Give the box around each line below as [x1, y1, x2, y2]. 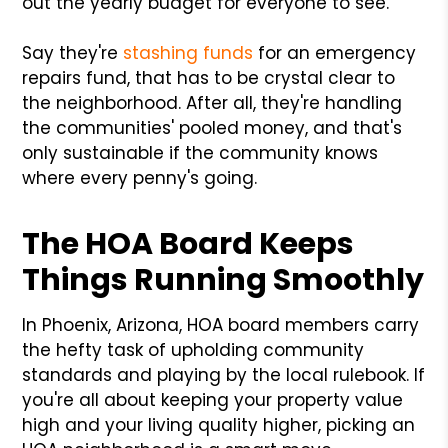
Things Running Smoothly [22, 258, 425, 301]
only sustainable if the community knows [22, 140, 379, 165]
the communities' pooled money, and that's [22, 115, 403, 140]
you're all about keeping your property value [22, 387, 404, 412]
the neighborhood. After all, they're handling [22, 90, 403, 115]
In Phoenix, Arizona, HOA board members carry [22, 312, 420, 337]
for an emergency [253, 40, 417, 65]
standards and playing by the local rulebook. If [22, 362, 426, 387]
